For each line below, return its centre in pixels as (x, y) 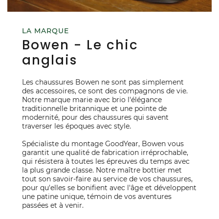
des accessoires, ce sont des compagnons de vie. (105, 91)
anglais (50, 60)
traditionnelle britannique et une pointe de (94, 109)
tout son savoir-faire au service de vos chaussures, (107, 179)
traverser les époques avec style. (77, 126)
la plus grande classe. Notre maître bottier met (102, 170)
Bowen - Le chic (80, 45)
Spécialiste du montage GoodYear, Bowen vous (103, 144)
